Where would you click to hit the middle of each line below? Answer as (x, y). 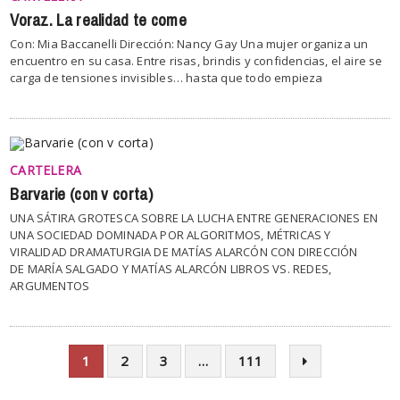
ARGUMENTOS (50, 286)
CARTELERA (46, 171)
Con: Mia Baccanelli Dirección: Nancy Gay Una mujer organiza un (189, 44)
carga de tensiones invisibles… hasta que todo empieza (167, 78)
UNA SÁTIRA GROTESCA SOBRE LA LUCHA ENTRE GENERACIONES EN (194, 218)
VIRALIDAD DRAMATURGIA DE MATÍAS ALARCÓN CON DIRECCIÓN (184, 252)
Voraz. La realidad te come (99, 21)
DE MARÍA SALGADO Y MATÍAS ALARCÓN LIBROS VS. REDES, (171, 269)
